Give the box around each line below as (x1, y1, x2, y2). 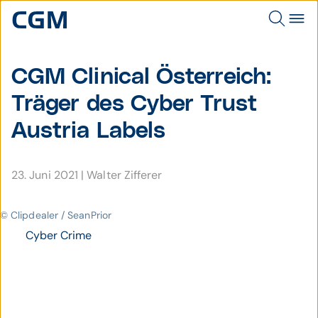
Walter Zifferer (87, 168, 163, 182)
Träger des (11, 92, 131, 116)
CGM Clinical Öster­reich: (11, 65, 271, 89)
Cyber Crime (25, 228, 92, 243)
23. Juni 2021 (11, 168, 82, 182)
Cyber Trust (130, 92, 257, 116)
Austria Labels (11, 119, 166, 143)
